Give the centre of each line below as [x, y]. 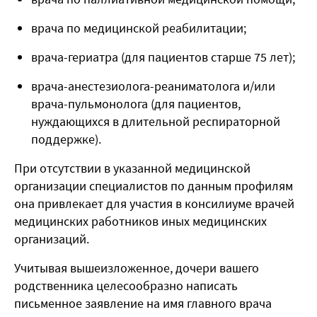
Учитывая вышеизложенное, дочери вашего [137, 268]
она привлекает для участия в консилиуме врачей [154, 204]
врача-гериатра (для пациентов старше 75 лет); [163, 57]
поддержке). [68, 139]
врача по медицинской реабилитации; [139, 28]
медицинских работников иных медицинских [140, 221]
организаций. [52, 239]
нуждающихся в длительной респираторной [156, 122]
